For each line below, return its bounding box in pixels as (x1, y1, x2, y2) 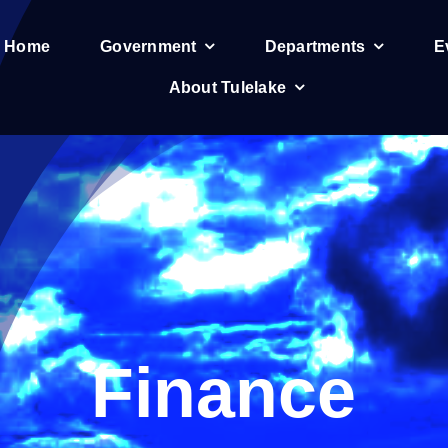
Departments (264, 37, 366, 55)
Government (100, 37, 197, 55)
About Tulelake (168, 78, 287, 96)
